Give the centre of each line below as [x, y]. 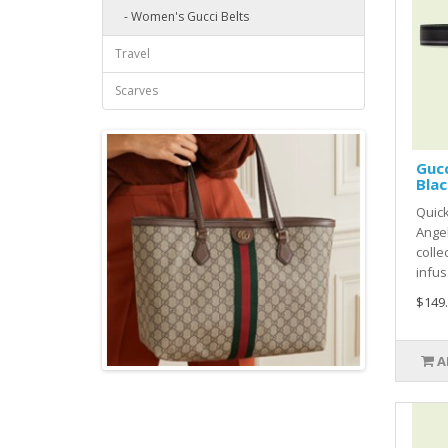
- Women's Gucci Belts [182, 17]
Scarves [136, 91]
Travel [132, 54]
